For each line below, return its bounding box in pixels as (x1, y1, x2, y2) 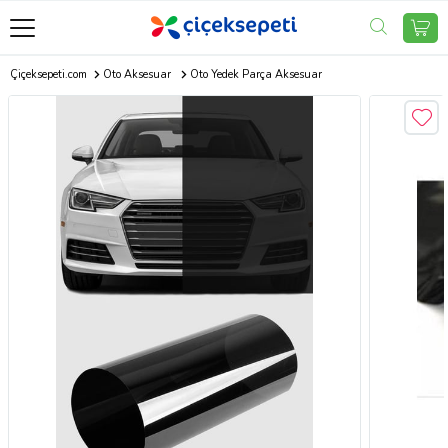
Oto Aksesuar (102, 67, 171, 82)
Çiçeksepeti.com (10, 67, 87, 82)
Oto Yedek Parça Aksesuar (189, 67, 322, 82)
